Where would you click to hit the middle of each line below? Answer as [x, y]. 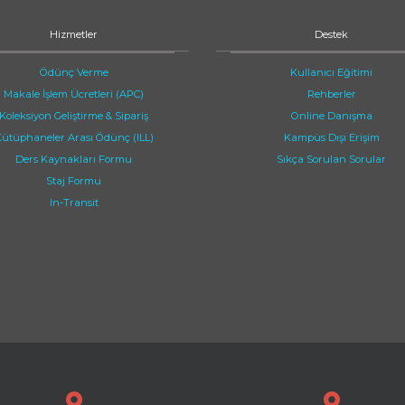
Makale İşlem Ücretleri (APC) [74, 94]
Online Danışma [331, 116]
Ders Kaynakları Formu [74, 159]
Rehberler [331, 94]
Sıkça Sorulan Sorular [331, 159]
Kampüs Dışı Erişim [331, 137]
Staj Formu [74, 181]
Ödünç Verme [74, 72]
